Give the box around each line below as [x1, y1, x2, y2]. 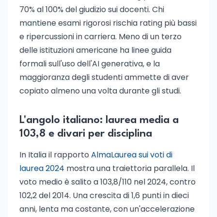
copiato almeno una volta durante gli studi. [19, 85, 181, 96]
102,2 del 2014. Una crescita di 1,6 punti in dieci [19, 190, 189, 201]
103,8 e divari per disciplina [19, 128, 152, 139]
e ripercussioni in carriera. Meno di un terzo [19, 31, 182, 42]
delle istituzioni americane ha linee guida [19, 45, 171, 56]
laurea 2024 [19, 163, 64, 174]
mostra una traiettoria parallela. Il [64, 163, 195, 174]
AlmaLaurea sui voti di [91, 149, 172, 160]
